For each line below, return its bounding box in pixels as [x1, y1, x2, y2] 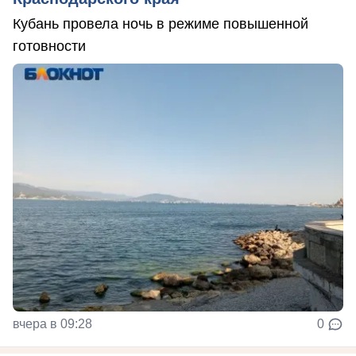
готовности [13, 38, 86, 55]
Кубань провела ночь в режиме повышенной [13, 16, 308, 33]
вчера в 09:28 [13, 317, 92, 331]
